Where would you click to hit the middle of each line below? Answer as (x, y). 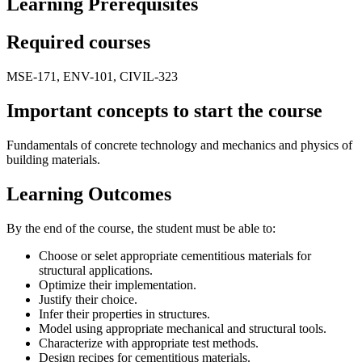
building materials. (53, 159)
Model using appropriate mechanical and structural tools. (183, 328)
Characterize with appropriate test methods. (149, 343)
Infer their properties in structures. (124, 314)
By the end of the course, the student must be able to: (141, 228)
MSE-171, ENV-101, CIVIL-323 (92, 77)
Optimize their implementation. (118, 284)
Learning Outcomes (89, 194)
